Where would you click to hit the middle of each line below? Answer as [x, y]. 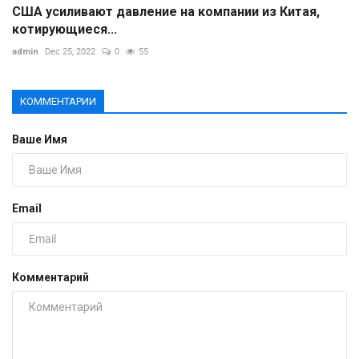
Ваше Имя [40, 139]
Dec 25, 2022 [70, 51]
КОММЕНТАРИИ [58, 101]
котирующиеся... [65, 29]
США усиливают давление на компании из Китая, [166, 11]
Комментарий [50, 277]
